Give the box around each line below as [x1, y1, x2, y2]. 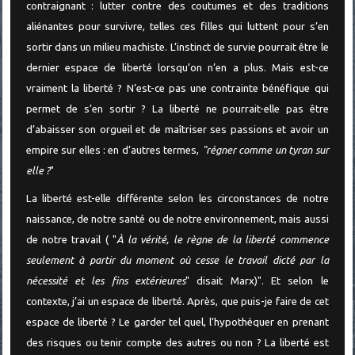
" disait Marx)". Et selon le [185, 274, 329, 287]
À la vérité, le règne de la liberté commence [116, 233, 329, 246]
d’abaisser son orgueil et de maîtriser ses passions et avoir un [25, 123, 329, 136]
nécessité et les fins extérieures [25, 274, 185, 287]
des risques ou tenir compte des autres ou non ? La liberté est [25, 336, 329, 349]
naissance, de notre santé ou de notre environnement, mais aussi [25, 212, 329, 225]
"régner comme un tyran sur [201, 143, 329, 156]
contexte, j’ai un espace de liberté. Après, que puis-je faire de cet [25, 295, 329, 307]
